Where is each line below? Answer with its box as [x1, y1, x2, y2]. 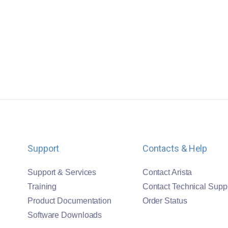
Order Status [142, 196, 187, 206]
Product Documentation [27, 196, 111, 206]
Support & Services [27, 168, 97, 177]
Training [27, 182, 57, 191]
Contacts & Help [142, 143, 208, 154]
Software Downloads [27, 211, 102, 220]
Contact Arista [142, 168, 192, 177]
